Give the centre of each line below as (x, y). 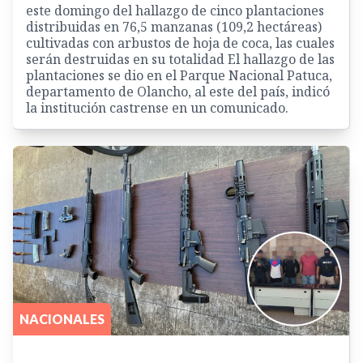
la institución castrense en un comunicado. (157, 108)
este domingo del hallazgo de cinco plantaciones (175, 11)
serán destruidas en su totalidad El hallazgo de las (180, 60)
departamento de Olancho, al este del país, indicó (178, 92)
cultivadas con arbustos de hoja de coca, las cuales (180, 43)
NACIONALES (62, 318)
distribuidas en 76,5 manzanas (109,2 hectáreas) (174, 27)
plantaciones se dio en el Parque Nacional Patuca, (179, 76)
